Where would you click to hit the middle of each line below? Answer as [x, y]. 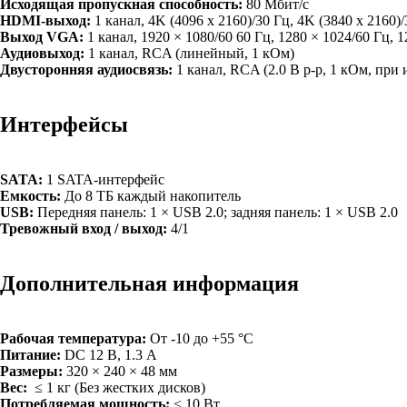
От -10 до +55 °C [200, 339]
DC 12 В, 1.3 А [109, 355]
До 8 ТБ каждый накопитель [153, 196]
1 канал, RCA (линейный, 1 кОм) [191, 54]
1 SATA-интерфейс [105, 180]
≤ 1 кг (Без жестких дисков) [120, 388]
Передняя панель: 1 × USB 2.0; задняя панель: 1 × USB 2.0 [216, 213]
